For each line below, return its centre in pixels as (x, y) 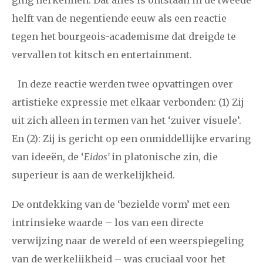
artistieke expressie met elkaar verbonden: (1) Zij (128, 102)
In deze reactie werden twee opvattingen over (122, 84)
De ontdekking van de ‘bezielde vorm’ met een (121, 205)
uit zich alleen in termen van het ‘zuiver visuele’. (127, 121)
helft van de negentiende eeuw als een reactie (119, 18)
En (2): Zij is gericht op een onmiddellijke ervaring (131, 139)
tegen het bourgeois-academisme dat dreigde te (124, 36)
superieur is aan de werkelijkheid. (93, 175)
